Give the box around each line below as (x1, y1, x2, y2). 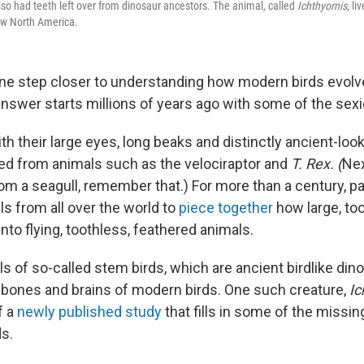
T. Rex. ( (291, 155, 342, 172)
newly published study (17, 303, 162, 320)
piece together (179, 199, 273, 216)
